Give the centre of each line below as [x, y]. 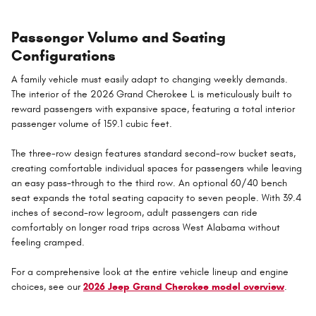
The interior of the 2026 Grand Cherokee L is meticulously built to [152, 95]
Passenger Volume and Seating [119, 37]
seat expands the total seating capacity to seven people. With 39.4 [156, 198]
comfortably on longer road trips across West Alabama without [146, 228]
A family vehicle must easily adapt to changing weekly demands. [150, 80]
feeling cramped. [48, 243]
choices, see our [47, 287]
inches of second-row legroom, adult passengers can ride [134, 213]
